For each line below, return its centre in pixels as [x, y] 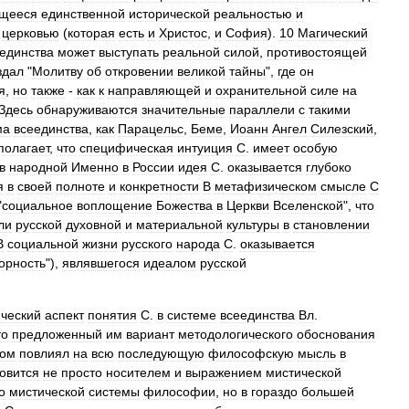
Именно [95, 167]
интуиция [205, 148]
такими [330, 110]
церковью [31, 33]
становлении [331, 225]
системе [192, 315]
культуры [253, 225]
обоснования [336, 334]
